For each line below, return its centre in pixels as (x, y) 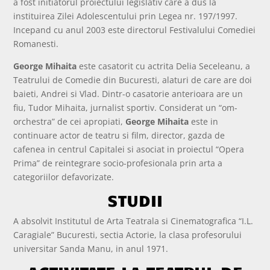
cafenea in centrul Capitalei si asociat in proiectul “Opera (129, 149)
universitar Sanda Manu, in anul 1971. (91, 248)
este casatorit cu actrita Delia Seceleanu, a (164, 66)
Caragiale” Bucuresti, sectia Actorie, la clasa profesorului (128, 234)
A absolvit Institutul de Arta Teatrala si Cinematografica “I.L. (133, 221)
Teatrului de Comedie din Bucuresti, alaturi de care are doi (133, 80)
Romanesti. (36, 43)
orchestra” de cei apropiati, (70, 121)
